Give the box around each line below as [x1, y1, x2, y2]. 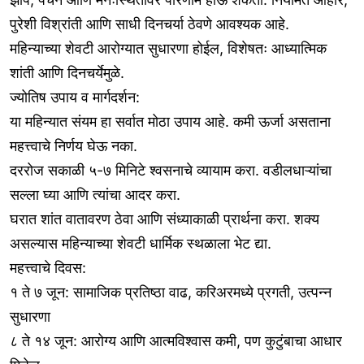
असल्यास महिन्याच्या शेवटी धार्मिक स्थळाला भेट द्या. [10, 235, 271, 253]
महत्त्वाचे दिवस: [10, 259, 86, 277]
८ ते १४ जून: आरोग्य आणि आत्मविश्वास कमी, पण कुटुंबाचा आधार [10, 332, 342, 350]
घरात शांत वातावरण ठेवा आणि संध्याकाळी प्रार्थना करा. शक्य [10, 210, 319, 228]
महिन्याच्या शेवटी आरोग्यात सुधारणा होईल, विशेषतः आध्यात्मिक [10, 40, 327, 58]
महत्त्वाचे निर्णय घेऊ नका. [10, 137, 137, 155]
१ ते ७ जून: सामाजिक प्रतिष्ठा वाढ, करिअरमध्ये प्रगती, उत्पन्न [10, 284, 331, 301]
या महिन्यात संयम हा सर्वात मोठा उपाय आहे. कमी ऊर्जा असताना [10, 113, 331, 131]
